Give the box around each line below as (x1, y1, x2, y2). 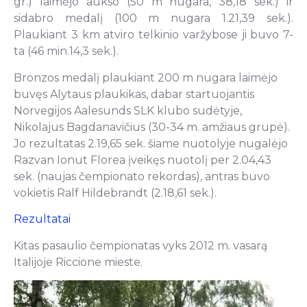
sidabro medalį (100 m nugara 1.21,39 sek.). (14, 12, 293, 25)
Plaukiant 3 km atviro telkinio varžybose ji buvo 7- (14, 28, 293, 42)
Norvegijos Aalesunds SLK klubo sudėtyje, (14, 103, 242, 117)
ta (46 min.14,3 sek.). (14, 45, 119, 58)
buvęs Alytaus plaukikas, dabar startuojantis (14, 87, 254, 101)
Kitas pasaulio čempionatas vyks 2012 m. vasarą (14, 238, 267, 252)
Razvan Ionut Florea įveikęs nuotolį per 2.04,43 (14, 153, 271, 167)
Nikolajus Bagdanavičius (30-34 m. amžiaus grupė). (14, 120, 290, 134)
